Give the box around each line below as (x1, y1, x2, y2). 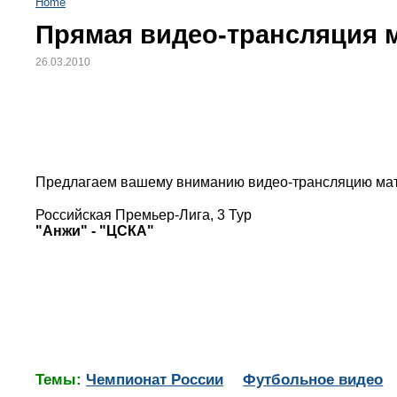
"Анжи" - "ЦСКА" (35, 223, 154, 239)
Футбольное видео (243, 370, 384, 389)
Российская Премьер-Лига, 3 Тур (35, 207, 252, 223)
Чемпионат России (86, 370, 223, 389)
